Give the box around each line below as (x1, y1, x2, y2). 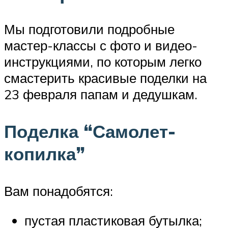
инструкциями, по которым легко (4, 53, 202, 70)
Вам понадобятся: (4, 183, 113, 199)
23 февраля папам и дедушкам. (4, 86, 197, 103)
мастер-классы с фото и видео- (4, 37, 197, 54)
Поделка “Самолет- (4, 120, 176, 143)
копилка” (4, 142, 85, 165)
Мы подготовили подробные (4, 21, 175, 38)
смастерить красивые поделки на (4, 70, 207, 87)
